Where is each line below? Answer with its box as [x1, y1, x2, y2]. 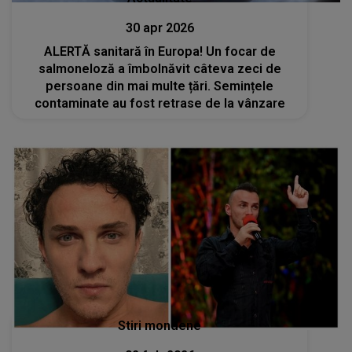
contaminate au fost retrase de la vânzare [34, 95, 285, 111]
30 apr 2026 [125, 20, 194, 35]
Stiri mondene [118, 318, 202, 334]
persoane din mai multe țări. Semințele [46, 78, 274, 93]
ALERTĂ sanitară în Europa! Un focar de [43, 43, 276, 59]
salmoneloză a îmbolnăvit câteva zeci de [38, 60, 281, 76]
